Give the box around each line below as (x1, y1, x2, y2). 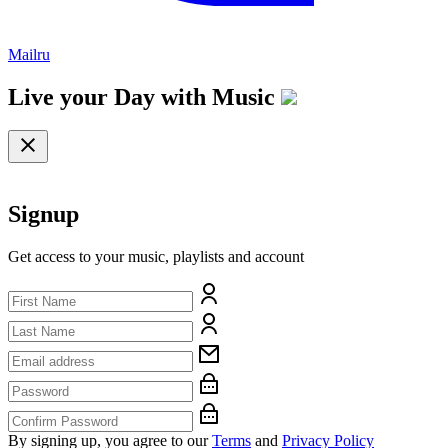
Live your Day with (8, 83, 212, 110)
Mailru (8, 45, 50, 63)
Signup (8, 201, 79, 228)
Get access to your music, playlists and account (8, 248, 304, 266)
